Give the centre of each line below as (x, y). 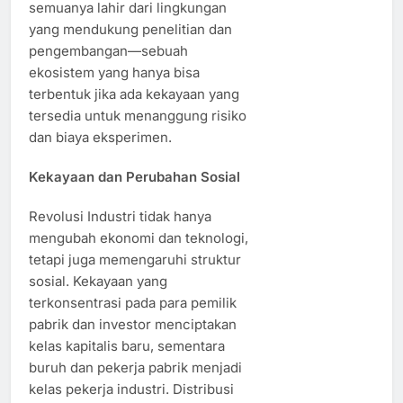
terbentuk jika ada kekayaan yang (134, 94)
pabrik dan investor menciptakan (133, 324)
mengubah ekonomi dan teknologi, (139, 237)
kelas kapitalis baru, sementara (127, 345)
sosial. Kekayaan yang (98, 281)
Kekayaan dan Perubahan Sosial (134, 176)
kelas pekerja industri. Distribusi (131, 389)
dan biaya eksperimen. (100, 137)
